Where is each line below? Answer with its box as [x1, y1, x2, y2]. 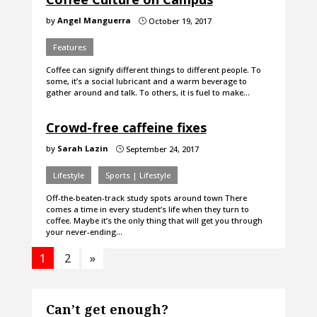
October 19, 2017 [146, 16, 212, 27]
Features [52, 42, 86, 53]
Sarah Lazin [57, 143, 108, 154]
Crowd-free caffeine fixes [45, 119, 207, 137]
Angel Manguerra [57, 15, 131, 26]
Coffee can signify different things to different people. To [45, 64, 261, 76]
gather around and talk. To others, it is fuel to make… [45, 87, 250, 98]
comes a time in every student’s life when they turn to [45, 204, 249, 215]
